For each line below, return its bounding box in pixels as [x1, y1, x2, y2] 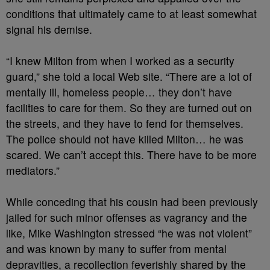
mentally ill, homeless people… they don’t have [6, 84, 232, 99]
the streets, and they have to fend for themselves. [6, 116, 243, 131]
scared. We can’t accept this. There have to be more [6, 147, 257, 162]
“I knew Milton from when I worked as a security [6, 53, 234, 68]
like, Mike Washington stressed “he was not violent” [6, 225, 252, 240]
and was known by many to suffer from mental [6, 241, 227, 256]
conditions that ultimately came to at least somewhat [6, 6, 257, 21]
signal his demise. [6, 22, 92, 37]
